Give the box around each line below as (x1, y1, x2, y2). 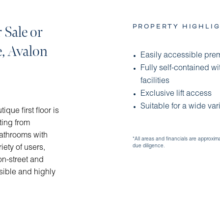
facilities (140, 78, 169, 86)
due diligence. (132, 144, 165, 149)
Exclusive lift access (140, 90, 212, 99)
